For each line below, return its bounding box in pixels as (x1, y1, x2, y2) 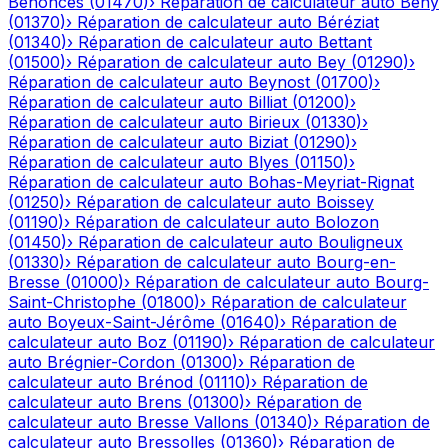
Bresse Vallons (137, 411, 249, 432)
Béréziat (317, 11, 379, 32)
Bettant (318, 31, 372, 52)
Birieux (248, 111, 300, 132)
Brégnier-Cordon (47, 351, 175, 372)
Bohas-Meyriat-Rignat (248, 171, 414, 192)
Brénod (137, 371, 193, 392)
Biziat (248, 131, 288, 152)
